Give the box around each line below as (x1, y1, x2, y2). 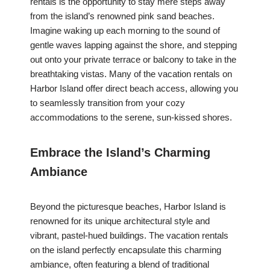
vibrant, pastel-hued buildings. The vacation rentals (30, 230, 228, 241)
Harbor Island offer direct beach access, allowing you (30, 83, 238, 94)
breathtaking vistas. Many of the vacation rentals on (30, 69, 232, 80)
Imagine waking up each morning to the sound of (30, 25, 220, 36)
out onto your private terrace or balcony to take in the (30, 54, 236, 65)
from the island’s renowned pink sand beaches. (30, 11, 215, 22)
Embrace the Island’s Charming (30, 146, 210, 160)
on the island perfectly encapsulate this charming (30, 245, 221, 256)
